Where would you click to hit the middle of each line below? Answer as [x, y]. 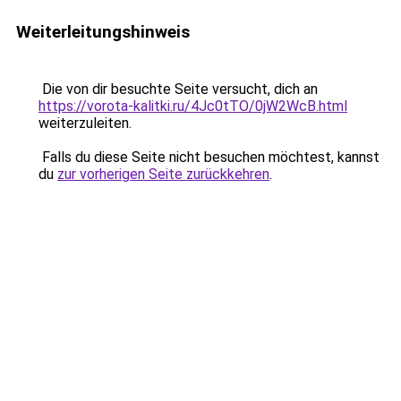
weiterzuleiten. [85, 123]
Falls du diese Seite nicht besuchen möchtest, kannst [209, 157]
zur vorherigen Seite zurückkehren [163, 174]
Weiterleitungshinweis [103, 32]
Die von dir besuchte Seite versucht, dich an [178, 89]
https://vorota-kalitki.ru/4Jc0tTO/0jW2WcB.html [193, 106]
